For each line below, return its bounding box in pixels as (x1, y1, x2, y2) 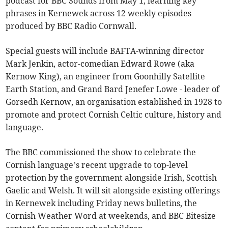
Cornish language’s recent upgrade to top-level (6, 159, 188, 170)
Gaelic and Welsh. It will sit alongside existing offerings (6, 185, 220, 195)
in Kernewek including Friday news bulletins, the (6, 197, 197, 208)
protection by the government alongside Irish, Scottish (6, 172, 217, 183)
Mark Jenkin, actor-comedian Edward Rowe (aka (6, 58, 195, 69)
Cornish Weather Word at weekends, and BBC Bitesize (6, 210, 216, 221)
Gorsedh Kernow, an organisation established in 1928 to (6, 96, 222, 107)
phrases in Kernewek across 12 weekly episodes (6, 8, 192, 18)
